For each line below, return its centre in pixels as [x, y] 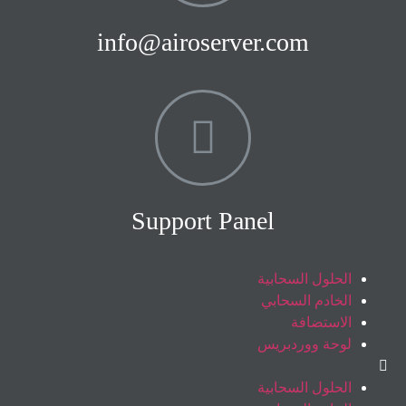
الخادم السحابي [306, 301]
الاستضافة [321, 323]
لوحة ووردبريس [304, 344]
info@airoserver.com [203, 43]
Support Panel [203, 221]
